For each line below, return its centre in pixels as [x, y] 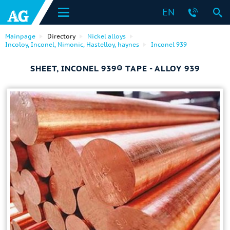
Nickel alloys [107, 36]
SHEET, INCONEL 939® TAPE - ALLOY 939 [115, 68]
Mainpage [20, 36]
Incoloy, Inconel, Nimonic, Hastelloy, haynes [72, 44]
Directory [61, 36]
